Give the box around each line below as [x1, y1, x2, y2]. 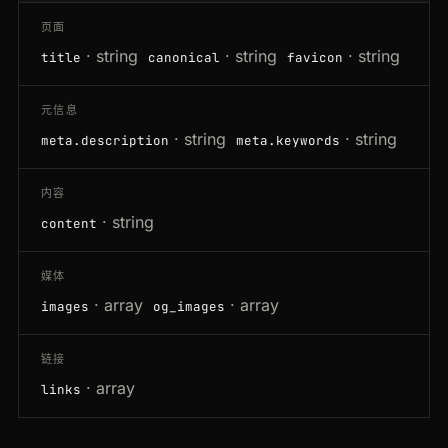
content [41, 215, 97, 233]
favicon [287, 49, 343, 67]
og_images [153, 298, 225, 316]
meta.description [41, 132, 169, 150]
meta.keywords [236, 132, 340, 150]
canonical [148, 49, 220, 67]
